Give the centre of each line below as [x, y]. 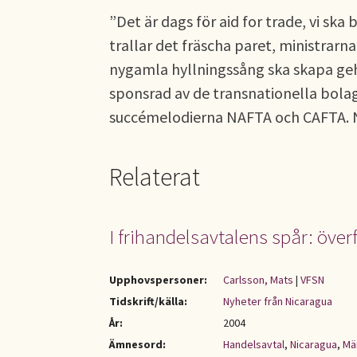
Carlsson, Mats [258, 280]
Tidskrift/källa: [148, 301]
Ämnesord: [137, 344]
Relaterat [155, 177]
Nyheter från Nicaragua [278, 301]
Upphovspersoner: [158, 280]
